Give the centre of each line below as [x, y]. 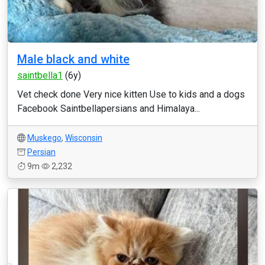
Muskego [44, 138]
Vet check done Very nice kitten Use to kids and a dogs [131, 94]
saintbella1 [40, 75]
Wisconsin [84, 138]
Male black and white [73, 59]
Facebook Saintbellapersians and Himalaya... [109, 109]
